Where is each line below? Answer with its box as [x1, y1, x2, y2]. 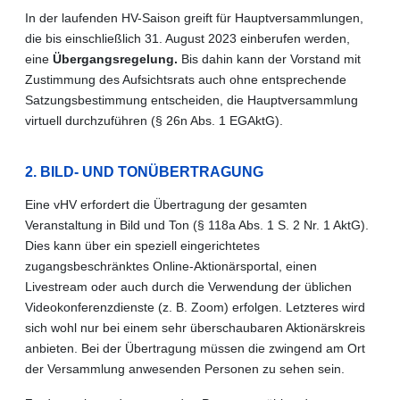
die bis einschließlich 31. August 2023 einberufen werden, [25, 30, 350, 46]
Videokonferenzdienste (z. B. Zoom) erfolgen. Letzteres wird [25, 299, 365, 314]
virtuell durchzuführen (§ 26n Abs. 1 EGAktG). [25, 112, 283, 128]
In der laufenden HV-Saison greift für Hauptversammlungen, [25, 10, 363, 25]
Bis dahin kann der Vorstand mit [178, 51, 361, 66]
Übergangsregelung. [53, 51, 178, 66]
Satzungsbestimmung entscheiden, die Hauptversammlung [25, 92, 358, 107]
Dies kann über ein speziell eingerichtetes [25, 237, 260, 253]
